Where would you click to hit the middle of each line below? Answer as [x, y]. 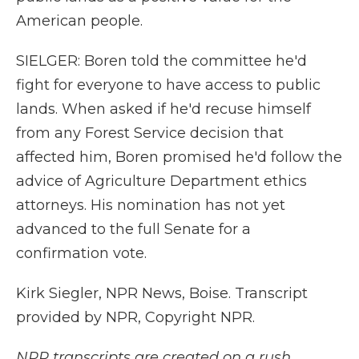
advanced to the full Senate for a [133, 229]
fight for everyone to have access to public [168, 85]
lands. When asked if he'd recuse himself [163, 109]
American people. [79, 21]
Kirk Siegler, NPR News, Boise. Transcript [162, 293]
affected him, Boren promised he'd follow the [179, 157]
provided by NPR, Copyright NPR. [135, 317]
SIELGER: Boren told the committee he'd [161, 61]
